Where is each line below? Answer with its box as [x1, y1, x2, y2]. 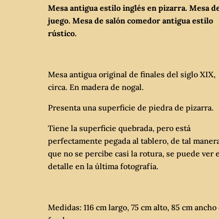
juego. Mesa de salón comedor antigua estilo [48, 16, 214, 25]
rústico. [48, 28, 79, 38]
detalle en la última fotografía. [48, 161, 159, 171]
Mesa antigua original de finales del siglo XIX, [48, 69, 216, 79]
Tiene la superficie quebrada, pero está [48, 123, 191, 133]
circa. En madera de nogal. [48, 82, 144, 92]
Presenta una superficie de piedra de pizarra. [48, 103, 214, 112]
